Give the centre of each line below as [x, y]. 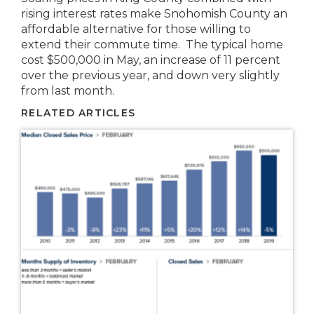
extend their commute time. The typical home [152, 45]
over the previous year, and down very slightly [150, 75]
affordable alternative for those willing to [136, 29]
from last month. [68, 91]
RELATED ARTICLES [78, 113]
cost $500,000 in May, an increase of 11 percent [151, 60]
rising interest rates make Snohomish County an [154, 14]
